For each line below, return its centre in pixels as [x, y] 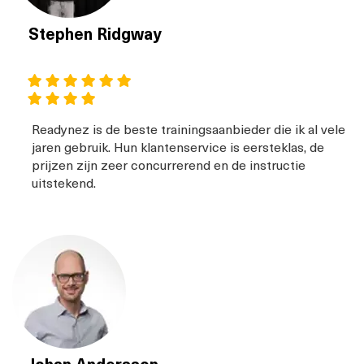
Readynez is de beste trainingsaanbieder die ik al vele [188, 129]
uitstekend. [64, 182]
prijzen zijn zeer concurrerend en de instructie [169, 165]
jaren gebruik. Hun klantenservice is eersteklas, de [178, 147]
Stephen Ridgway [95, 34]
